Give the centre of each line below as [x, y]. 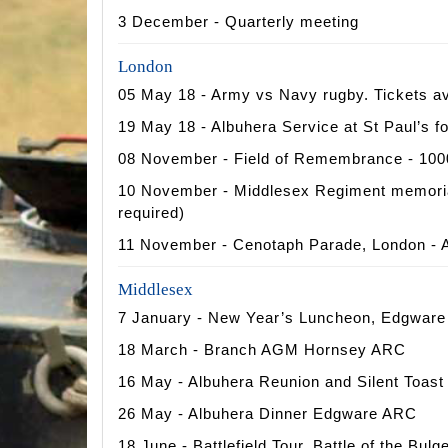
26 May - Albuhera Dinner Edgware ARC [267, 414]
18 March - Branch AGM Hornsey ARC [262, 350]
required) [151, 213]
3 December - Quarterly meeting [238, 22]
